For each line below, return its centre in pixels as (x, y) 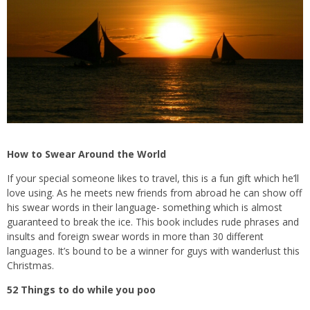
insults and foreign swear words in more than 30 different (135, 236)
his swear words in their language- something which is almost (145, 207)
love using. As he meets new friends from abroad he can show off (154, 192)
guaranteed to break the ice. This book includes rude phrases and (153, 221)
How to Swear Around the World (86, 154)
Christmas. (30, 265)
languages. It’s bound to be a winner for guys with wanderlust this (153, 250)
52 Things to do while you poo (81, 289)
